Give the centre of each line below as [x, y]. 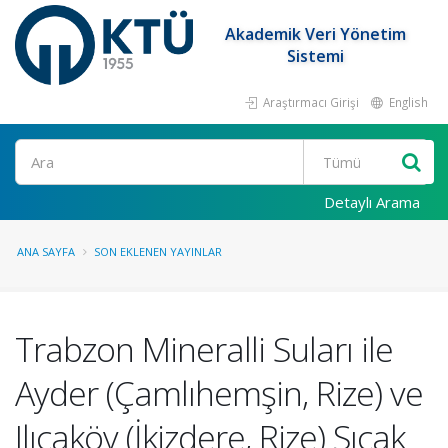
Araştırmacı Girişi [309, 102]
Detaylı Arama [372, 202]
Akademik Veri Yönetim [316, 34]
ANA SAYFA [46, 251]
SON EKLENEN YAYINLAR [158, 251]
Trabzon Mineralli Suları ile [204, 349]
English [407, 102]
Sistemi [316, 56]
